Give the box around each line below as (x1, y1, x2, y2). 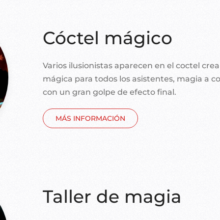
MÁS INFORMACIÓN (55, 114, 126, 123)
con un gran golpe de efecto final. (43, 87, 177, 97)
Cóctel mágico (43, 27, 173, 49)
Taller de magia (43, 186, 182, 208)
